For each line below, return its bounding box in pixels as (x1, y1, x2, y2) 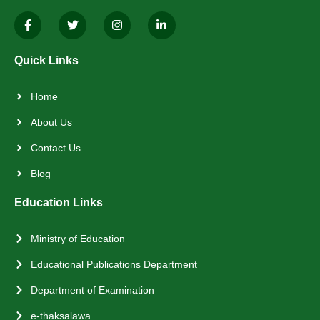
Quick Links (14, 54, 79, 66)
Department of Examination (30, 284, 154, 296)
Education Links (14, 196, 103, 209)
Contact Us (30, 141, 81, 154)
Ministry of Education (30, 232, 125, 244)
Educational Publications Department (30, 258, 197, 270)
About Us (30, 116, 72, 128)
